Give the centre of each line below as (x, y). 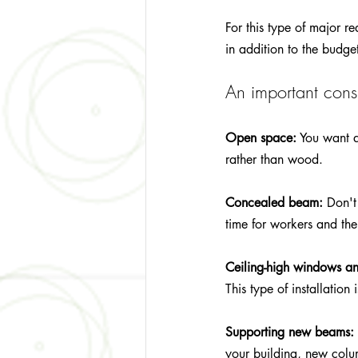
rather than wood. (274, 159)
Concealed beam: (274, 202)
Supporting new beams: (290, 332)
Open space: (261, 137)
